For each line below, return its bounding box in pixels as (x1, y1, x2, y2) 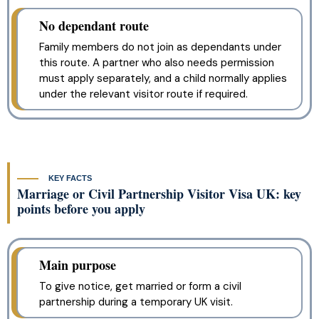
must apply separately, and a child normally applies (39, 71, 287, 86)
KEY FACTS (46, 173, 94, 182)
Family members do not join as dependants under (39, 40, 281, 55)
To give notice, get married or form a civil (39, 279, 241, 294)
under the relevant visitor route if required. (39, 87, 248, 102)
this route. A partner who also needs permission (39, 56, 274, 70)
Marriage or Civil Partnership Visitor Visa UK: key (17, 184, 301, 204)
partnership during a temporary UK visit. (39, 295, 233, 310)
